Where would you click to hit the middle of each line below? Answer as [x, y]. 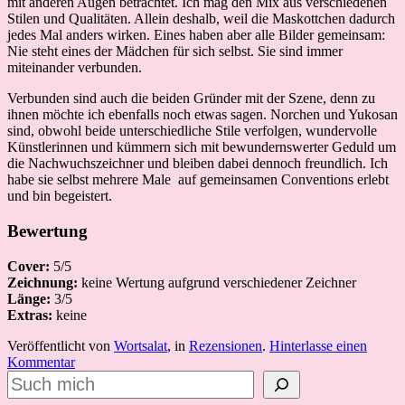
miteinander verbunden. [75, 68]
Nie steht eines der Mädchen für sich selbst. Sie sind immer [175, 52]
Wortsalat [141, 345]
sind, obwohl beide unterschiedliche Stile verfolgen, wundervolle [192, 131]
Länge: [29, 298]
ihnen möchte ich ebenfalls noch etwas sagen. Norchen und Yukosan [202, 115]
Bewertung [47, 231]
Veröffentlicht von [61, 345]
